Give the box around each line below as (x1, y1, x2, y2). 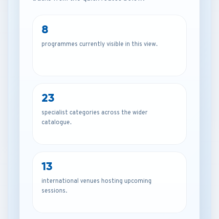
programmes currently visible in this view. (42, 41, 157, 48)
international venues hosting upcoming (42, 177, 152, 185)
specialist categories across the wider (42, 109, 148, 117)
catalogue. (42, 119, 71, 127)
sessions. (42, 187, 67, 195)
